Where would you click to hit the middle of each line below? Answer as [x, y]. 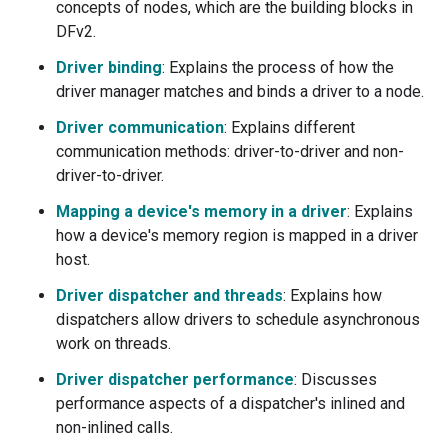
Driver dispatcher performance [175, 380]
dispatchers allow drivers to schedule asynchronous [238, 320]
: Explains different [289, 128]
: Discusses [335, 380]
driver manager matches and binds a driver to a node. [240, 92]
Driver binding [109, 68]
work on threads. [113, 344]
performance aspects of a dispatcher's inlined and [230, 404]
